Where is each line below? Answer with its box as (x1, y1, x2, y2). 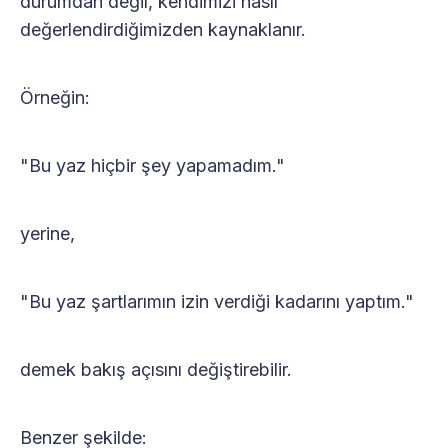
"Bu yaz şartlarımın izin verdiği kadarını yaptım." (20, 290, 414, 312)
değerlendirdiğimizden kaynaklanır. (20, 18, 306, 40)
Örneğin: (20, 86, 90, 108)
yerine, (20, 222, 75, 244)
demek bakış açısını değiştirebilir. (20, 358, 292, 380)
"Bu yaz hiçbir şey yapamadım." (20, 154, 285, 176)
